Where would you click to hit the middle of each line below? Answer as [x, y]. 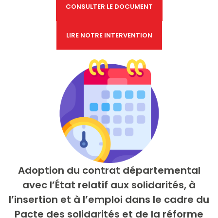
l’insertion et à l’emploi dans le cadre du [109, 200]
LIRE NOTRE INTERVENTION [109, 35]
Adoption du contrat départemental [109, 170]
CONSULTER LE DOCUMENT [109, 7]
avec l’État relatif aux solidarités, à [109, 185]
